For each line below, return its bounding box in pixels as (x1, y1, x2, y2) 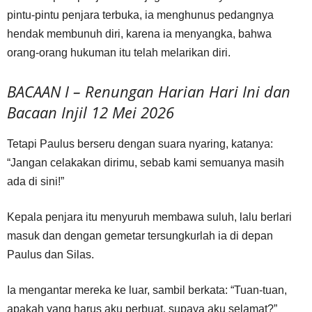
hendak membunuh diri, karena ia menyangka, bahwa (7, 28, 272, 40)
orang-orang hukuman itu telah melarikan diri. (7, 47, 231, 58)
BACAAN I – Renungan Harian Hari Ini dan (7, 81, 290, 102)
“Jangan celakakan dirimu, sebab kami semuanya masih (7, 157, 284, 169)
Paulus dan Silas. (7, 249, 94, 260)
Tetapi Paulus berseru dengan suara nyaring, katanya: (7, 138, 273, 150)
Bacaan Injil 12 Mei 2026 (7, 102, 174, 123)
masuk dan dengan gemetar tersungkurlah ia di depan (7, 230, 273, 242)
